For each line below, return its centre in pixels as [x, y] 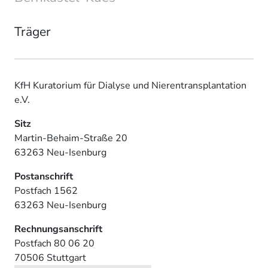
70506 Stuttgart [50, 258]
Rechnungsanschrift [58, 229]
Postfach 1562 [46, 191]
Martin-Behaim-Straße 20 [71, 138]
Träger [33, 32]
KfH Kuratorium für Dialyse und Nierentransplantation [130, 86]
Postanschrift [44, 177]
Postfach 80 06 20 [54, 244]
